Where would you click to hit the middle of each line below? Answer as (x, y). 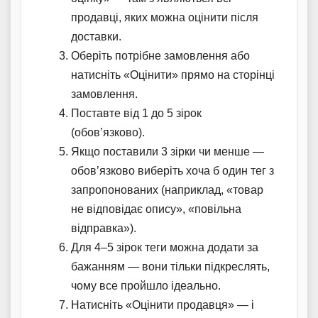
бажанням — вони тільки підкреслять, (170, 267)
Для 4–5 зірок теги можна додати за (165, 248)
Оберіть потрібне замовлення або (160, 56)
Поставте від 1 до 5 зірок (136, 114)
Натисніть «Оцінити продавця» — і (163, 305)
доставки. (96, 37)
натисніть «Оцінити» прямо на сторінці (173, 75)
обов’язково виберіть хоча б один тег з (172, 171)
